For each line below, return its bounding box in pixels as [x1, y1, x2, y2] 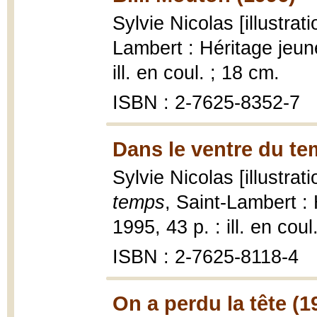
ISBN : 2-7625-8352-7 [113, 92, 300, 113]
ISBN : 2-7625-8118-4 [113, 246, 299, 267]
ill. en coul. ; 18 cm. [113, 62, 279, 83]
